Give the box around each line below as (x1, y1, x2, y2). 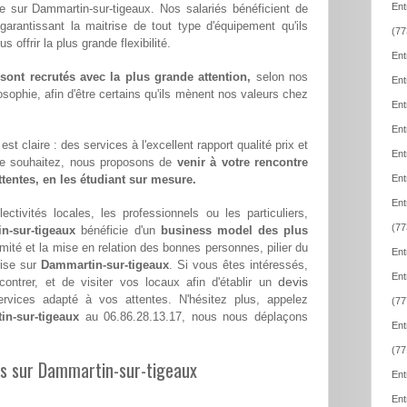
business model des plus (160, 223, 309, 238)
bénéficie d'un (75, 223, 161, 238)
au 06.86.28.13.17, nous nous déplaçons (78, 310, 308, 324)
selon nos (251, 70, 309, 84)
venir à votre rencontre (176, 155, 309, 170)
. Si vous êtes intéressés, (169, 258, 308, 273)
